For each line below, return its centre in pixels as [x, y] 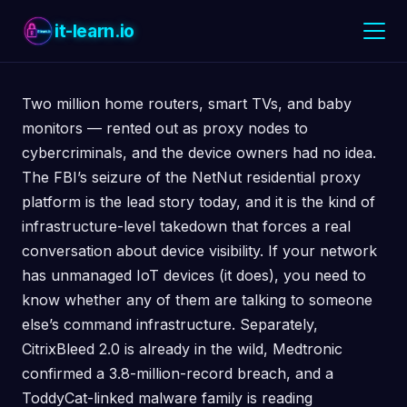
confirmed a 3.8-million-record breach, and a [178, 373]
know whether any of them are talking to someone [197, 300]
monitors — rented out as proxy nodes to [165, 128]
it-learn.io [94, 31]
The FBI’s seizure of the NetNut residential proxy [191, 177]
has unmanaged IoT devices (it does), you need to [194, 275]
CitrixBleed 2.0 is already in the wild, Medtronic [182, 349]
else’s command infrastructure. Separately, [170, 324]
